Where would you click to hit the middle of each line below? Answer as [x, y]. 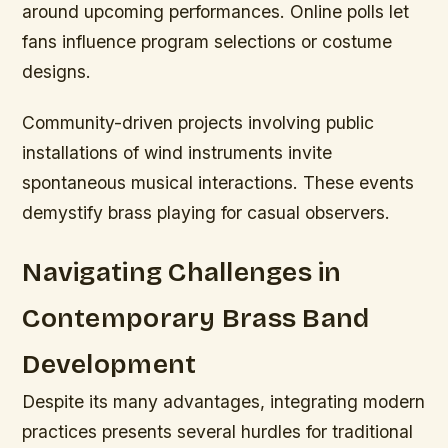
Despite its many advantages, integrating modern [224, 402]
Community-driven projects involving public [198, 123]
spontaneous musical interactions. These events [218, 183]
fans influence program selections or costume [207, 42]
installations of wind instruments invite [177, 153]
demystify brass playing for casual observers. [206, 213]
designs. [57, 72]
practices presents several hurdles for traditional [218, 432]
